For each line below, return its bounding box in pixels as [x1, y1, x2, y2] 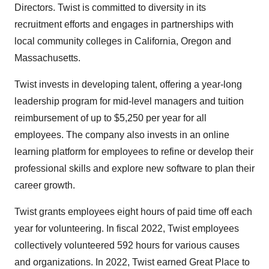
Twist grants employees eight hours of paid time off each [14, 207, 252, 217]
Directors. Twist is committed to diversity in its [14, 2, 206, 13]
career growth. [14, 180, 75, 191]
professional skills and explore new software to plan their [14, 163, 255, 174]
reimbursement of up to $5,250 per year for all [14, 113, 207, 124]
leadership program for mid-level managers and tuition [14, 96, 244, 107]
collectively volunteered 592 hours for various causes [14, 240, 240, 251]
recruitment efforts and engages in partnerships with [14, 19, 234, 30]
